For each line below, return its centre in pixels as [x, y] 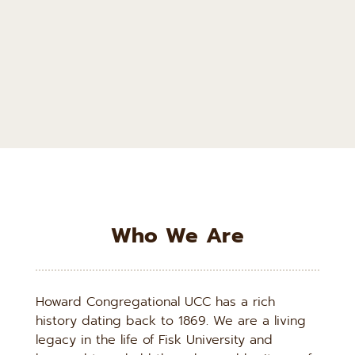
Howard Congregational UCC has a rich [155, 302]
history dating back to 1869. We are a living [171, 321]
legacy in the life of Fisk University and [154, 340]
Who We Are [177, 235]
